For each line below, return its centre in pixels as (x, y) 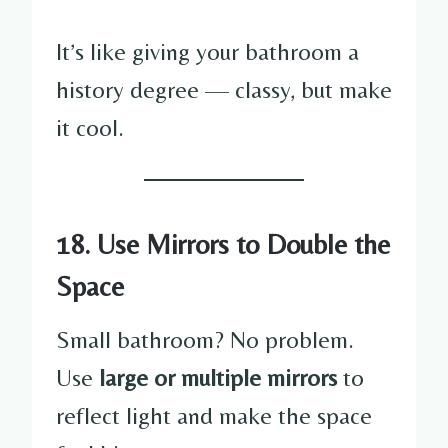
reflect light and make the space (214, 415)
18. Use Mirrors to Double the (223, 243)
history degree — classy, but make (224, 89)
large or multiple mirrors (218, 377)
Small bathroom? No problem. (205, 339)
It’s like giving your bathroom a (207, 51)
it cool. (90, 127)
